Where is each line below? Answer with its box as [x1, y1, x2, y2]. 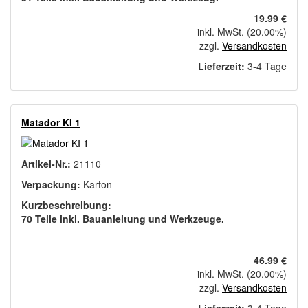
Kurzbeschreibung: [21, 198, 111, 212]
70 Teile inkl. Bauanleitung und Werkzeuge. [21, 212, 224, 226]
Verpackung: [21, 177, 83, 192]
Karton [83, 177, 112, 192]
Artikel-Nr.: [21, 157, 74, 171]
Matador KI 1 [21, 115, 80, 130]
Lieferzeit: [198, 59, 245, 74]
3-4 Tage [245, 59, 287, 74]
